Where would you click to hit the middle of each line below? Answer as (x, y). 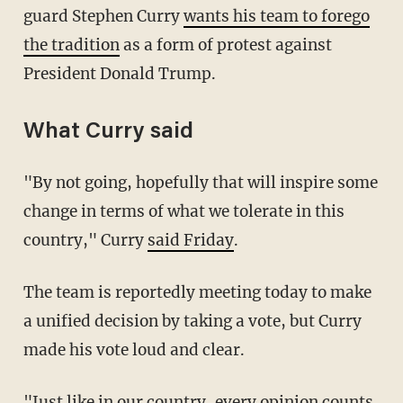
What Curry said (108, 133)
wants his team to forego (276, 17)
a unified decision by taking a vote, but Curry (192, 322)
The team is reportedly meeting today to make (197, 293)
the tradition (71, 45)
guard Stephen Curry (103, 17)
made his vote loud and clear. (134, 350)
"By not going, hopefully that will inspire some (200, 183)
